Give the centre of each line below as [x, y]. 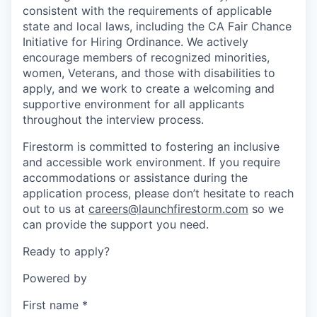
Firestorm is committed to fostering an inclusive [151, 146]
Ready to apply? [66, 251]
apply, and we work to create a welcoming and [149, 88]
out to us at [56, 208]
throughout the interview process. [113, 119]
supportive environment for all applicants [133, 104]
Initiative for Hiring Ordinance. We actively [136, 41]
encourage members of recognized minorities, [146, 57]
